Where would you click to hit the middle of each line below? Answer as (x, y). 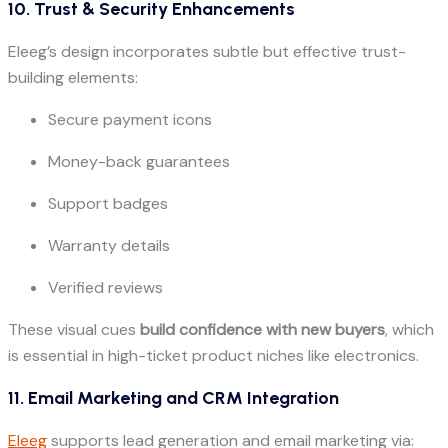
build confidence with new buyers (262, 330)
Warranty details (109, 246)
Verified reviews (105, 288)
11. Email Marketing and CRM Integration (173, 398)
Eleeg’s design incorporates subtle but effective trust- (207, 52)
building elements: (73, 78)
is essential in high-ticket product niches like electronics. (213, 356)
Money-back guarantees (139, 162)
